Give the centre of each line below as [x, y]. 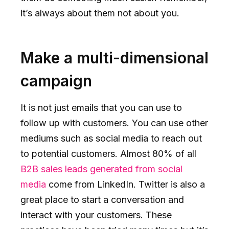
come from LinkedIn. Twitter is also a [125, 184]
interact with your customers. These [96, 215]
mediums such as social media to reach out [111, 138]
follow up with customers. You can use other [114, 123]
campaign [56, 81]
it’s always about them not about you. [100, 13]
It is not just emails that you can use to [101, 107]
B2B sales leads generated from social [101, 169]
